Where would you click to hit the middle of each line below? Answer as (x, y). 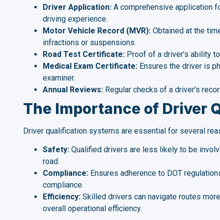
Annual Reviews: (73, 89)
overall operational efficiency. (92, 209)
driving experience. (75, 19)
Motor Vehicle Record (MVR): (97, 30)
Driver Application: (77, 7)
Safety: (56, 150)
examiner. (59, 78)
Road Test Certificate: (84, 54)
